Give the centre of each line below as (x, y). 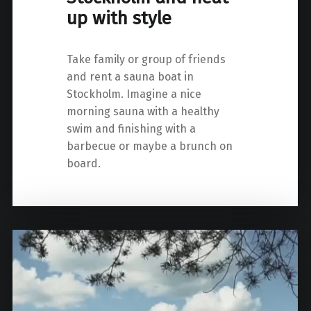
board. (84, 163)
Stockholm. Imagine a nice (134, 94)
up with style (119, 18)
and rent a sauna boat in (131, 76)
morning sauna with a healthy (143, 111)
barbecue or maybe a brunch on (150, 146)
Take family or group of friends (146, 59)
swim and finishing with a (132, 128)
